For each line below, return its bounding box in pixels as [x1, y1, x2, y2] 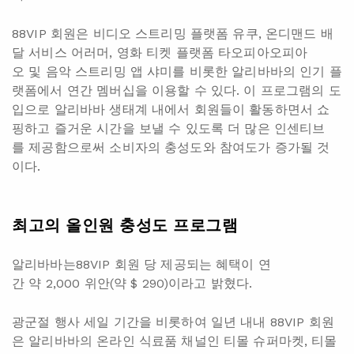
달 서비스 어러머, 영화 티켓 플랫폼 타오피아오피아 [12, 44, 308, 60]
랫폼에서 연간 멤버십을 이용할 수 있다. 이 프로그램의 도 [12, 82, 341, 98]
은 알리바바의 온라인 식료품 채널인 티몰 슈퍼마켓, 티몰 [12, 333, 337, 348]
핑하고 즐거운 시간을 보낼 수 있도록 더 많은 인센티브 [12, 120, 326, 136]
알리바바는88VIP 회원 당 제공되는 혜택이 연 [12, 256, 271, 272]
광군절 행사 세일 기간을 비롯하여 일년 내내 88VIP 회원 [12, 314, 334, 330]
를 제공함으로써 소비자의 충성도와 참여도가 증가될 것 [12, 139, 330, 155]
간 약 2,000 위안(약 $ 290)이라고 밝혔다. [12, 275, 253, 291]
